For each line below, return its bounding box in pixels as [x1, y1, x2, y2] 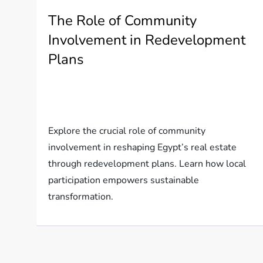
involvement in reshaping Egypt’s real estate [48, 141, 237, 154]
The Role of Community [48, 11, 197, 31]
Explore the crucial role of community [48, 124, 206, 138]
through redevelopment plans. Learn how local [48, 157, 247, 171]
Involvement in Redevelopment [48, 31, 246, 50]
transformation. [48, 190, 114, 204]
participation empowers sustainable [48, 174, 200, 187]
